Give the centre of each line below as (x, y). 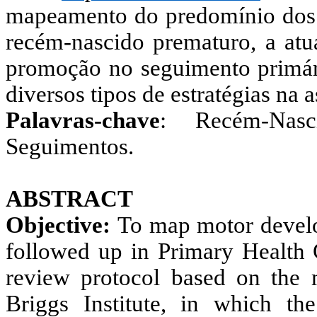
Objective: (62, 225)
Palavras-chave (83, 120)
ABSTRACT (69, 198)
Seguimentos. (70, 146)
